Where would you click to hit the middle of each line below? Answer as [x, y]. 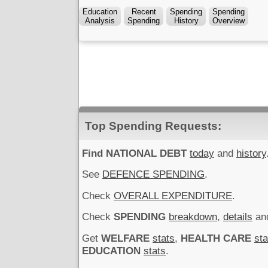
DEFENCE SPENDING [153, 175]
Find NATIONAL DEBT [134, 153]
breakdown [193, 217]
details [238, 217]
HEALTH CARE [216, 238]
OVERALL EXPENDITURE [173, 196]
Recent [144, 12]
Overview [229, 21]
